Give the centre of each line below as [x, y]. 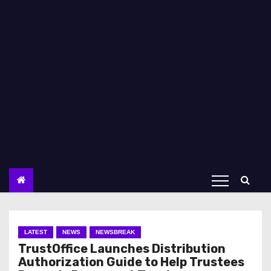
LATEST [36, 232]
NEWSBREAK [115, 232]
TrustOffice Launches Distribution [122, 249]
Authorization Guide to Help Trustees [131, 262]
